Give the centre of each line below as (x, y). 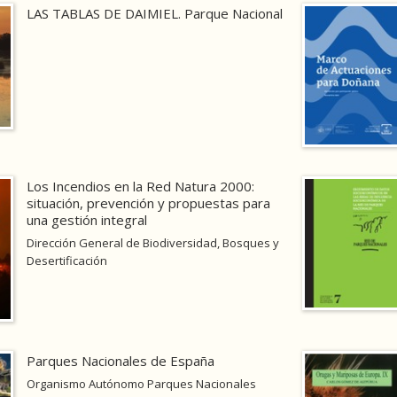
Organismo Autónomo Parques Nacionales (141, 383)
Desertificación (66, 261)
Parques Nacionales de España (120, 360)
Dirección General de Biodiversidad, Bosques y (152, 243)
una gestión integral (86, 220)
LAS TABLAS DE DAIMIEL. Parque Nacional (154, 14)
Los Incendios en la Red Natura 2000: (140, 187)
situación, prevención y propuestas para (148, 203)
